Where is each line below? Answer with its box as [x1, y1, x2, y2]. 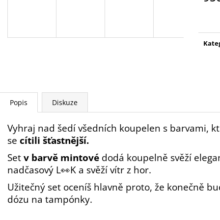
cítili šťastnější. [20, 134, 89, 146]
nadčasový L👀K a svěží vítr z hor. [7, 163, 151, 176]
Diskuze [52, 97, 78, 107]
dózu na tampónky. [7, 192, 92, 205]
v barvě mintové [24, 151, 102, 164]
